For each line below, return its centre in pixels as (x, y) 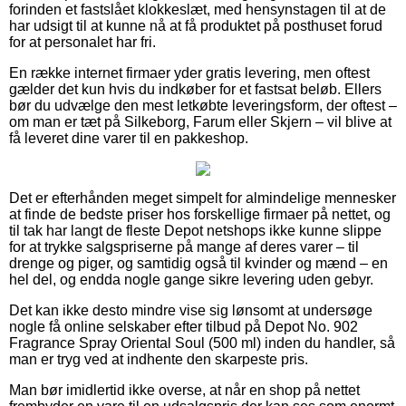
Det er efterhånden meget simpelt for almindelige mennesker (203, 198)
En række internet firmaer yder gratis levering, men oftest (189, 72)
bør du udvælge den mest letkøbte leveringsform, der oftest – (203, 105)
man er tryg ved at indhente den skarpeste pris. (159, 359)
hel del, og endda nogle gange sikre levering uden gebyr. (191, 279)
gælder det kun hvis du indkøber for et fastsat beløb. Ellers (195, 89)
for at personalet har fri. (82, 42)
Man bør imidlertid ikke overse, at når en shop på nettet (184, 390)
